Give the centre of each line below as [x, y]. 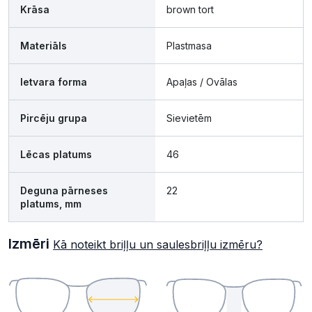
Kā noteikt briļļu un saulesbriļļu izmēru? [158, 245]
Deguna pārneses [64, 191]
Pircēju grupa [54, 118]
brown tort [190, 10]
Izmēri [31, 244]
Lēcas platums [56, 155]
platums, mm [51, 204]
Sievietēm [189, 118]
